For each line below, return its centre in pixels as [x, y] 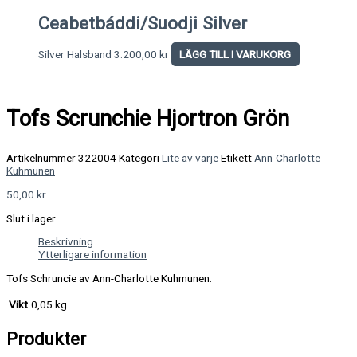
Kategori [139, 158]
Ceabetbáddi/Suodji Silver [143, 23]
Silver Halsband [76, 55]
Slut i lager [31, 218]
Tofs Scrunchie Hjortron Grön [148, 118]
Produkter [46, 339]
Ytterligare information [92, 255]
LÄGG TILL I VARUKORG [235, 55]
